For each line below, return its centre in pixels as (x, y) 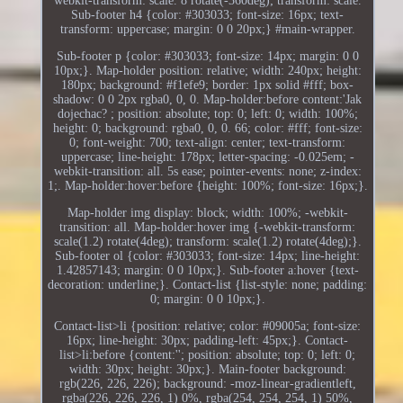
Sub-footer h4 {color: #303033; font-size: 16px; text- (208, 14)
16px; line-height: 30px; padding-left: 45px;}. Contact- (208, 340)
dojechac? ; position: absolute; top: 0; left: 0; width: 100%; (207, 113)
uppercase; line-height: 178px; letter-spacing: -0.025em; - (207, 157)
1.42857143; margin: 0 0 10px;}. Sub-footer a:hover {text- (207, 270)
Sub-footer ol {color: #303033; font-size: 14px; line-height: (208, 255)
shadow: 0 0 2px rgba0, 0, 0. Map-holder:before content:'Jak (208, 99)
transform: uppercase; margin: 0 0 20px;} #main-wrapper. (207, 29)
